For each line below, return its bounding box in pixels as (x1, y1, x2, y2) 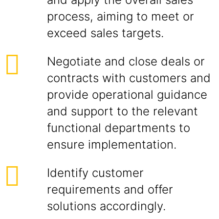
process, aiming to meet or (47, 9, 194, 23)
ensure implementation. (47, 137, 176, 152)
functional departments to (47, 121, 190, 135)
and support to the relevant (47, 104, 198, 118)
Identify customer (47, 166, 144, 180)
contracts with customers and (47, 71, 211, 85)
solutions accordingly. (47, 199, 166, 213)
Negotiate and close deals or (47, 54, 205, 68)
